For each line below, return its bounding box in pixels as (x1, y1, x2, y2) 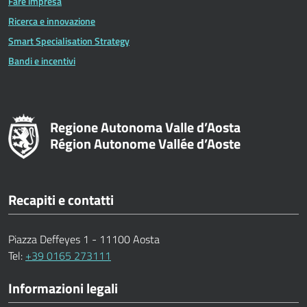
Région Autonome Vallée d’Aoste (50, 132, 241, 154)
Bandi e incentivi (8, 53, 75, 69)
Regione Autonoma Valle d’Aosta (50, 116, 241, 138)
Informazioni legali (8, 277, 118, 299)
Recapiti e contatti (8, 188, 114, 210)
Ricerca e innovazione (8, 13, 95, 29)
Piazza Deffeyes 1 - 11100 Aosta (8, 230, 160, 247)
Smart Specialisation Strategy (8, 33, 130, 49)
